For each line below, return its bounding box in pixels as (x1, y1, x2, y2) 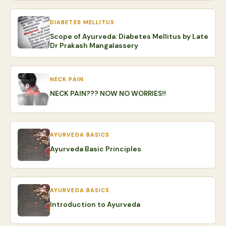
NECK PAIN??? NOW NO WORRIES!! (50, 89, 166, 98)
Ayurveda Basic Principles (50, 144, 141, 153)
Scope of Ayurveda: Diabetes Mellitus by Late (50, 32, 208, 41)
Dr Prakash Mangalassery (50, 41, 138, 50)
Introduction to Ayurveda (50, 200, 140, 209)
